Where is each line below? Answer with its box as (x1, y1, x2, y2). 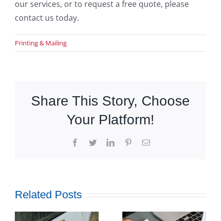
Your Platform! (67, 111, 154, 127)
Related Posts (15, 188, 82, 201)
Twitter (96, 138, 118, 146)
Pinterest (132, 138, 158, 146)
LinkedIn (114, 138, 143, 146)
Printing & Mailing (15, 38, 67, 47)
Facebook (78, 138, 109, 146)
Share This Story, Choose (31, 93, 190, 109)
